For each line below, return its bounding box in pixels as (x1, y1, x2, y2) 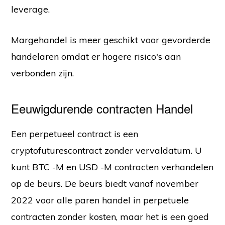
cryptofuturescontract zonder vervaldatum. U (11, 145, 202, 157)
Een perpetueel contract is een (11, 128, 139, 140)
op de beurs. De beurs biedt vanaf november (11, 178, 199, 190)
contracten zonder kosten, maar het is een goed (11, 211, 209, 223)
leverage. (11, 4, 50, 16)
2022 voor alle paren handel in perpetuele (11, 194, 189, 206)
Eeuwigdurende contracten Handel (11, 99, 193, 118)
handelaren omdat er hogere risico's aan (11, 51, 181, 63)
